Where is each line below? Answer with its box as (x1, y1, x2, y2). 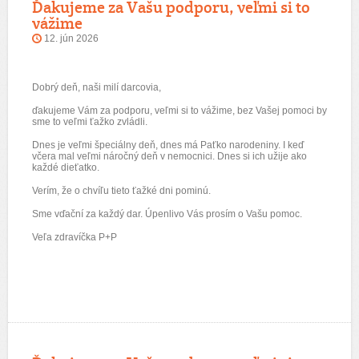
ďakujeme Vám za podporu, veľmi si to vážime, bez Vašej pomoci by (32, 105, 327, 116)
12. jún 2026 (44, 33, 99, 44)
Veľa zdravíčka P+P (32, 232, 117, 243)
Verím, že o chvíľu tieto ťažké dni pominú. (32, 185, 211, 196)
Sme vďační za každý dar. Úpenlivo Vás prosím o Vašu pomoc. (32, 208, 302, 220)
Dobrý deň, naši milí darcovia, (32, 82, 161, 93)
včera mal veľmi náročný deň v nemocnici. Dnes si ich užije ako (32, 151, 307, 162)
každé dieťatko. (32, 162, 102, 173)
